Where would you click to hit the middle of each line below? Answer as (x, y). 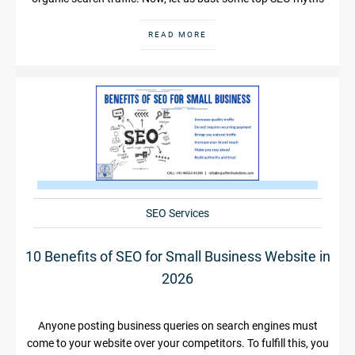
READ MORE (177, 34)
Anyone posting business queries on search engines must (177, 325)
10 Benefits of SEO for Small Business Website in (177, 256)
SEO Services (177, 213)
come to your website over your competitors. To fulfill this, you (177, 343)
